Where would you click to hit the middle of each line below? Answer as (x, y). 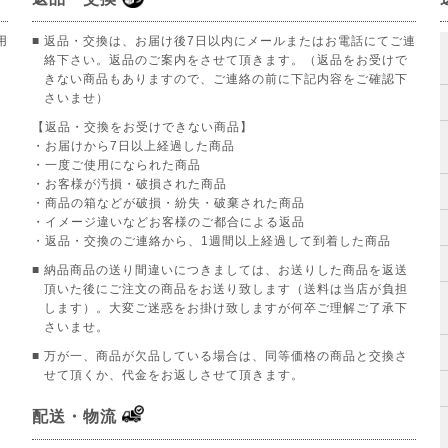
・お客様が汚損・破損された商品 (129, 183)
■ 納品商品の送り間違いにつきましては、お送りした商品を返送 (220, 269)
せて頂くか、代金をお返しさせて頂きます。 (174, 374)
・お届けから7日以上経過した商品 (133, 145)
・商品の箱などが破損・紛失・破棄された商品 (168, 202)
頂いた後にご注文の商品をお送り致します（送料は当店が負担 (226, 288)
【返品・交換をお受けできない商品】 (142, 126)
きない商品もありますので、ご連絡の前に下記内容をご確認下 (226, 78)
